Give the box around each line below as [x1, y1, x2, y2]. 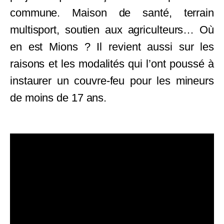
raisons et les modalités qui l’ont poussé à [10, 57, 214, 70]
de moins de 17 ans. [10, 91, 107, 104]
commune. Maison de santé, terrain [10, 6, 214, 19]
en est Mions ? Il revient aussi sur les [10, 40, 214, 53]
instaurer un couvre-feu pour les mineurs [10, 74, 214, 87]
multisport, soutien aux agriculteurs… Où [10, 23, 214, 36]
